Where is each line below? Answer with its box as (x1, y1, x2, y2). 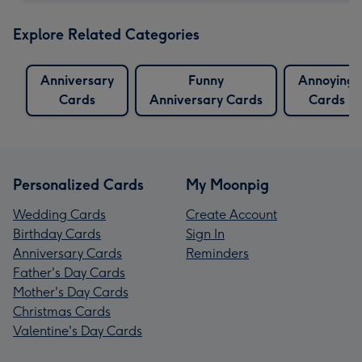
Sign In (186, 225, 225, 242)
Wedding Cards (13, 206, 106, 222)
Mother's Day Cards (13, 284, 128, 300)
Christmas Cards (13, 303, 111, 319)
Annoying (298, 72, 355, 88)
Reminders (186, 245, 249, 261)
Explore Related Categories (13, 25, 200, 44)
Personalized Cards (13, 175, 144, 194)
